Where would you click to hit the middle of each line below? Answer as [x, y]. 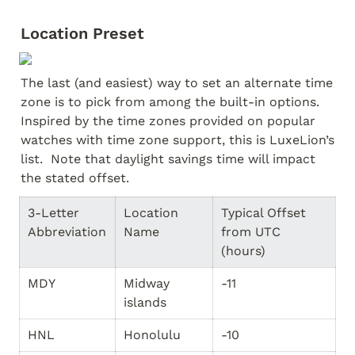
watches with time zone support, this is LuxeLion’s [177, 140]
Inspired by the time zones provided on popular [168, 121]
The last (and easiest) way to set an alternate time [177, 83]
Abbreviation [67, 232]
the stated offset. [75, 178]
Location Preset [82, 33]
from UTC [251, 232]
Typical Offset [263, 213]
